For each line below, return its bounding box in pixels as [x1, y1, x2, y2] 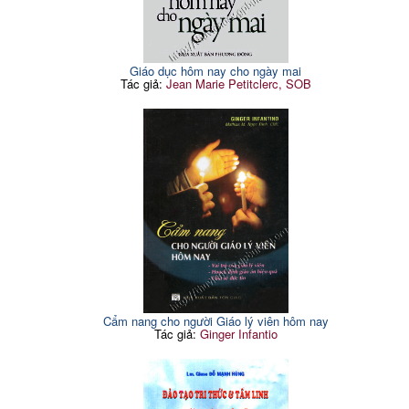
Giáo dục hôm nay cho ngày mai [130, 61, 302, 79]
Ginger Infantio [199, 324, 278, 342]
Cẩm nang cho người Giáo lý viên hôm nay [102, 311, 329, 330]
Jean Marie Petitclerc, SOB [165, 74, 311, 92]
